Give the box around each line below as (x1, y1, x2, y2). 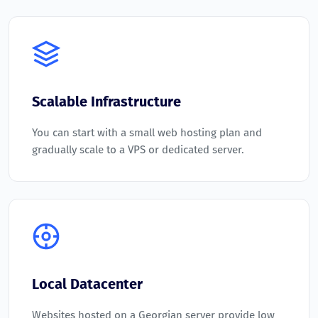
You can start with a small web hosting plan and (32, 126, 262, 140)
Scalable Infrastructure (32, 93, 181, 111)
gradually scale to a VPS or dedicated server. (32, 143, 244, 157)
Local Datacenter (32, 275, 143, 293)
